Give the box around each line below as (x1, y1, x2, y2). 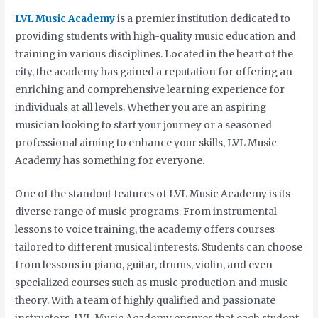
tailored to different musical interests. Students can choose (15, 241, 303, 253)
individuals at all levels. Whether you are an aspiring (15, 102, 267, 114)
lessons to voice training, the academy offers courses (15, 223, 275, 236)
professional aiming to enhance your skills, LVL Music (15, 137, 278, 150)
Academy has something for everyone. (15, 155, 205, 168)
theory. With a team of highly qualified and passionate (15, 294, 276, 307)
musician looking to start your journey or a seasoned (15, 119, 273, 132)
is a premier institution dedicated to (115, 13, 291, 26)
